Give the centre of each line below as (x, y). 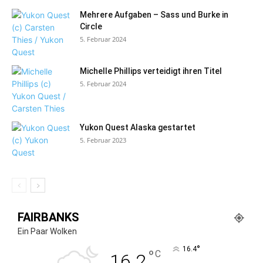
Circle (91, 27)
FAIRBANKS (48, 218)
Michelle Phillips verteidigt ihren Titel (151, 71)
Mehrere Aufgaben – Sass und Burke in (154, 15)
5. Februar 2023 (103, 140)
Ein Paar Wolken (47, 232)
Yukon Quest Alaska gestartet (138, 128)
